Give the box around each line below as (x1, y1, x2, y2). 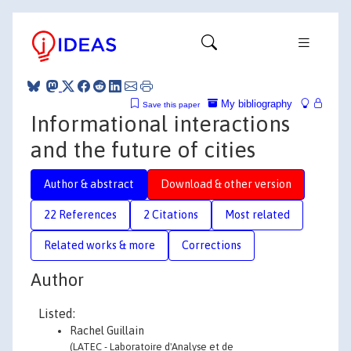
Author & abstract (44, 177, 134, 190)
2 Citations (143, 208, 198, 221)
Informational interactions (31, 110, 290, 136)
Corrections (182, 238, 241, 251)
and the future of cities (31, 136, 255, 162)
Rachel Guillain (70, 324, 144, 337)
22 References (44, 208, 117, 221)
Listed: (38, 306, 75, 320)
